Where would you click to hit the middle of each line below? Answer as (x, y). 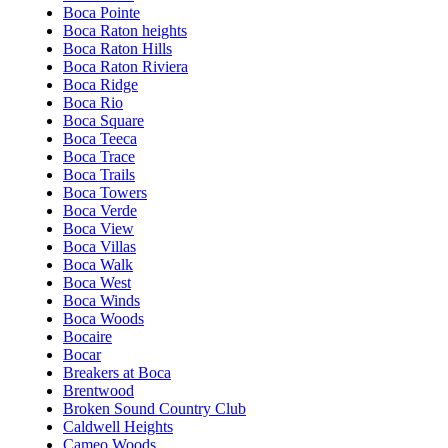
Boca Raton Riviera (125, 66)
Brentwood (98, 390)
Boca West (97, 282)
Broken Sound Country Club (154, 408)
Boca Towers (105, 192)
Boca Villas (99, 246)
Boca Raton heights (125, 30)
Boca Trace (99, 156)
